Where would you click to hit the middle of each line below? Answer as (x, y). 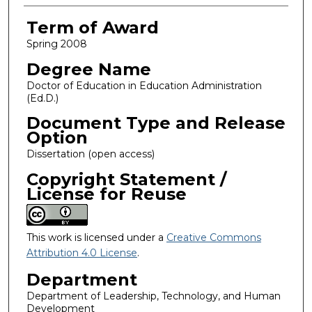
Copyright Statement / (126, 179)
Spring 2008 (56, 44)
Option (57, 138)
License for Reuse (106, 194)
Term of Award (92, 28)
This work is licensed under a (96, 237)
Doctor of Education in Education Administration (144, 85)
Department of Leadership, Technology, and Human (153, 296)
